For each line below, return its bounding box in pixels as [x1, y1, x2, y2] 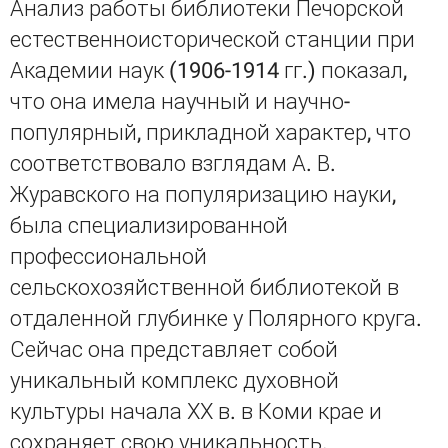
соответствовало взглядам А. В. [10, 151, 336, 176]
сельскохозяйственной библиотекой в [10, 275, 399, 300]
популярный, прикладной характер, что [10, 120, 411, 145]
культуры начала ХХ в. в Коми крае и [10, 399, 382, 424]
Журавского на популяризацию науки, [10, 182, 396, 207]
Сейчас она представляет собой [10, 337, 338, 362]
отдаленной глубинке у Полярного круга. [10, 306, 422, 331]
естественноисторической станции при [10, 27, 415, 52]
